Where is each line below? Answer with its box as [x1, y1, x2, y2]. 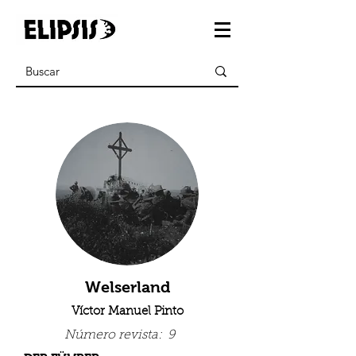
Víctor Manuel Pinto [71, 306, 184, 318]
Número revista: [64, 329, 162, 342]
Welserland [84, 278, 170, 296]
